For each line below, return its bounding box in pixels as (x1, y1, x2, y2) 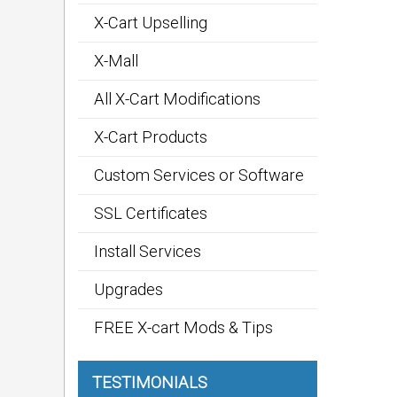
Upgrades (94, 280, 163, 299)
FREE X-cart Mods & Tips (94, 318, 273, 337)
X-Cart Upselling (94, 13, 207, 32)
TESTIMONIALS (92, 373, 207, 392)
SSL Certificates (94, 204, 207, 222)
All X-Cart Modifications (94, 90, 261, 108)
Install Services (94, 242, 201, 261)
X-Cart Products (94, 128, 207, 146)
